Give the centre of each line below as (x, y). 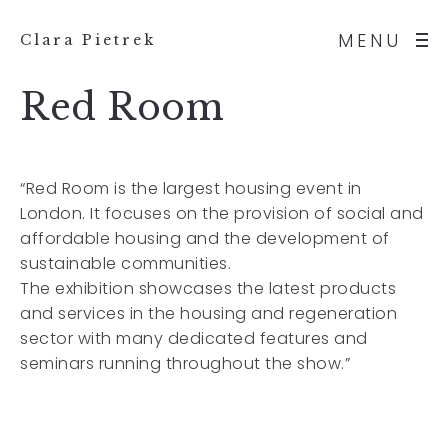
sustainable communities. (125, 263)
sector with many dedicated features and (194, 338)
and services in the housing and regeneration (208, 313)
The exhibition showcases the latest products (208, 288)
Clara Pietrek (88, 40)
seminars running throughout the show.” (185, 363)
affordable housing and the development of (205, 238)
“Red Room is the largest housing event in (191, 188)
